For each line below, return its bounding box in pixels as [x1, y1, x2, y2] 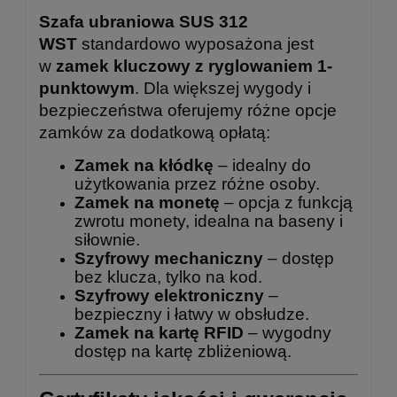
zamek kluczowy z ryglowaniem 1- [56, 56, 332, 75]
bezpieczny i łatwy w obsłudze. [74, 304, 309, 323]
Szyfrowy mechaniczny [74, 248, 263, 268]
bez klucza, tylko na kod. [74, 267, 262, 286]
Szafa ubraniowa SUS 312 [39, 12, 248, 31]
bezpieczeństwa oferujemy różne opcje [39, 100, 337, 120]
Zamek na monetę [74, 192, 220, 212]
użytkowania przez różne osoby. [74, 174, 320, 193]
